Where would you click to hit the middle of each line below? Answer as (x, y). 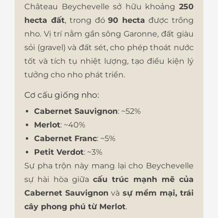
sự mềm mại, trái (158, 193)
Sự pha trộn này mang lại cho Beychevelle (109, 166)
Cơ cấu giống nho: (62, 95)
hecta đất (45, 20)
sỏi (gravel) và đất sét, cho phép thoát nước (109, 48)
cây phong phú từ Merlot (75, 207)
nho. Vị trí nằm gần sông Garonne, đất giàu (109, 34)
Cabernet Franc (65, 139)
